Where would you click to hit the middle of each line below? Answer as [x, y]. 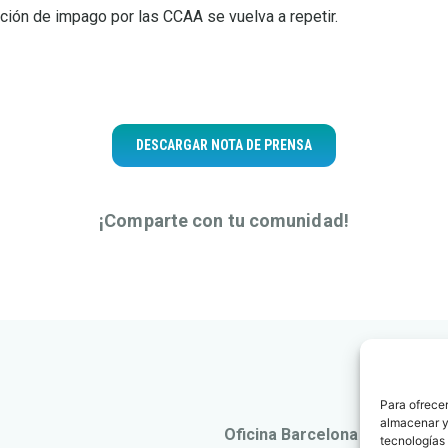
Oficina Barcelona [291, 434]
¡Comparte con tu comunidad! [224, 220]
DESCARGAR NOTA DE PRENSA [224, 144]
